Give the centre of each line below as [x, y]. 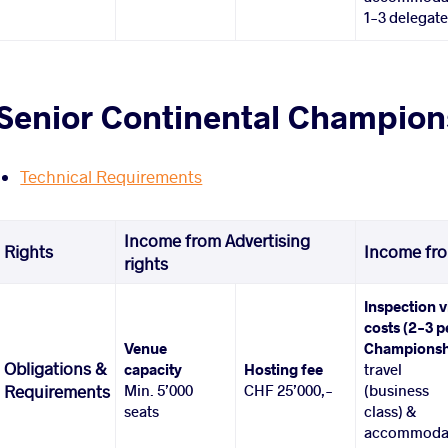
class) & [390, 411]
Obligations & [55, 369]
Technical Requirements [111, 177]
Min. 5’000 [159, 390]
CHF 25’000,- [289, 390]
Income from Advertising [217, 241]
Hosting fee [284, 369]
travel [383, 369]
